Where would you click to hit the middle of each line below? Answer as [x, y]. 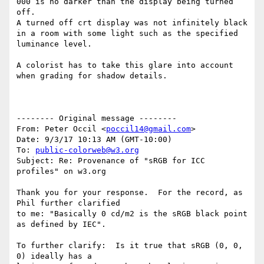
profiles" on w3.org [61, 171]
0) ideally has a [54, 256]
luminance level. [54, 44]
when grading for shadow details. [92, 76]
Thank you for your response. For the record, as [130, 193]
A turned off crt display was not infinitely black [132, 23]
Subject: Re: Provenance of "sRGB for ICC [111, 161]
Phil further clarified [68, 203]
